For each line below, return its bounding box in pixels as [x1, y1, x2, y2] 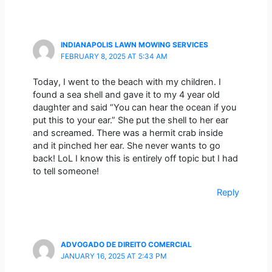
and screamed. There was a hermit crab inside [32, 127, 223, 138]
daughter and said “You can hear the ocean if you [32, 101, 236, 113]
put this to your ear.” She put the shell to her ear [32, 114, 228, 126]
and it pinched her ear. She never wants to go [32, 140, 220, 151]
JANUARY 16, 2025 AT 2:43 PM [60, 252, 167, 261]
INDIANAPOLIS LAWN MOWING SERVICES [60, 41, 208, 50]
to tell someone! [32, 165, 99, 177]
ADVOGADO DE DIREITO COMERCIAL [60, 240, 192, 250]
